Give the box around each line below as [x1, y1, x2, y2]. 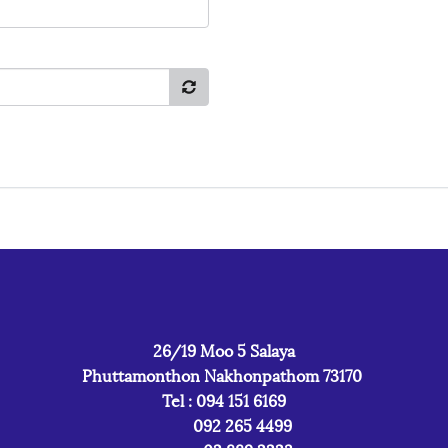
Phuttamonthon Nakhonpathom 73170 [82, 361, 366, 387]
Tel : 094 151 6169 [162, 386, 286, 412]
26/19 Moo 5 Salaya [153, 336, 295, 362]
